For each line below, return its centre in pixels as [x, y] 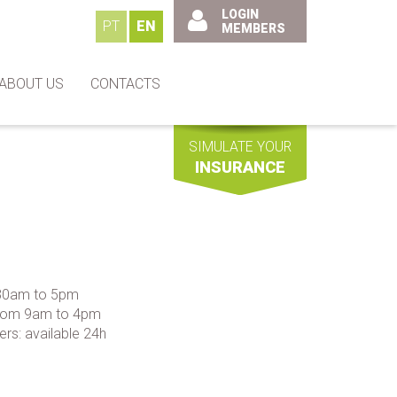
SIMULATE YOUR [240, 147]
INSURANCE [240, 167]
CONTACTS [125, 84]
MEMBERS [253, 28]
